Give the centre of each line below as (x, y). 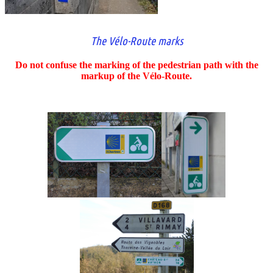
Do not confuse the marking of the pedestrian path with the (136, 65)
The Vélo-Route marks (136, 41)
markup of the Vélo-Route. (136, 76)
